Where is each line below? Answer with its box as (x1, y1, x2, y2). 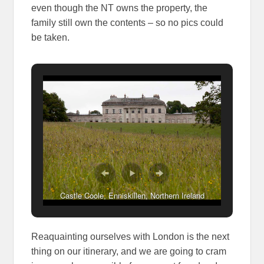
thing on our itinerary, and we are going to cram (31, 246, 227, 257)
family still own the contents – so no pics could (31, 17, 224, 28)
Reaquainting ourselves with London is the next (31, 232, 230, 242)
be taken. (31, 32, 70, 42)
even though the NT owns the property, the (31, 2, 208, 13)
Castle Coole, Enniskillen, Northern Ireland (60, 190, 204, 202)
